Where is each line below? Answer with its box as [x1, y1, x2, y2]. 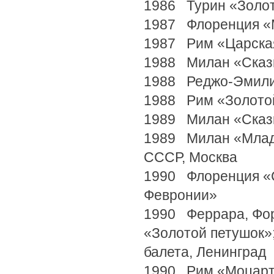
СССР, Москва [144, 149, 237, 165]
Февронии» [144, 187, 217, 203]
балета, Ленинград [144, 244, 266, 260]
